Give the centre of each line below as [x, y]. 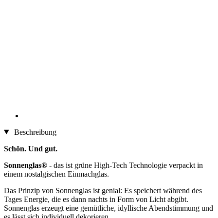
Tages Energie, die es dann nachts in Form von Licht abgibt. [96, 199]
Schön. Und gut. [31, 148]
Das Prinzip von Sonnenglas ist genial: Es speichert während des [103, 190]
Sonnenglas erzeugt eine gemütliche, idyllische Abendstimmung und [109, 208]
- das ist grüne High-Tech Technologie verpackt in [126, 165]
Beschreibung [34, 132]
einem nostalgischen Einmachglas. [56, 174]
